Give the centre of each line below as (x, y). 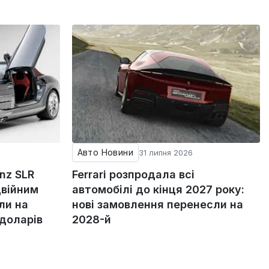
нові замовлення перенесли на (157, 204)
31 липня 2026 (166, 152)
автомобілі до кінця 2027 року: (158, 189)
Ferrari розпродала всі (133, 174)
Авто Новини (105, 152)
